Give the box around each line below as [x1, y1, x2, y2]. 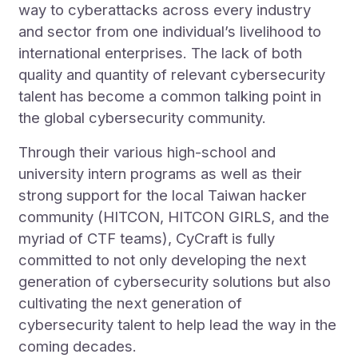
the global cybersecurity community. [18, 109, 267, 127]
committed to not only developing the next [18, 251, 307, 269]
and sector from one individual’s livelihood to [18, 22, 322, 41]
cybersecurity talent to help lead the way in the [18, 316, 337, 334]
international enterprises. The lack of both [18, 44, 303, 62]
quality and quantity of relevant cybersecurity [18, 66, 326, 84]
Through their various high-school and [18, 143, 276, 161]
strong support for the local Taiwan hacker [18, 186, 308, 205]
